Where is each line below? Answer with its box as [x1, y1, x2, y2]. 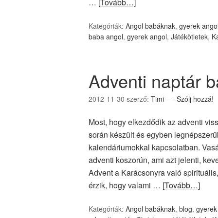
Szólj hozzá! [177, 94, 214, 104]
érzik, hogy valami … [89, 180, 163, 191]
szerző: [127, 94, 151, 104]
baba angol [89, 32, 123, 41]
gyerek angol [127, 32, 167, 41]
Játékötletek [171, 32, 208, 41]
